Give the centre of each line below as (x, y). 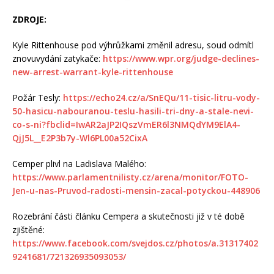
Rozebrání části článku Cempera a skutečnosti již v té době (128, 216)
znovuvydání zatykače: (57, 58)
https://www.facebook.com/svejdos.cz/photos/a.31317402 (135, 243)
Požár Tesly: (38, 97)
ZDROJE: (29, 19)
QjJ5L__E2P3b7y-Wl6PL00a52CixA (80, 138)
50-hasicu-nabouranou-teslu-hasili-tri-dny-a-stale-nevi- (133, 111)
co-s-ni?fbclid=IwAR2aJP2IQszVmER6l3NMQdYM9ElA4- (126, 124)
